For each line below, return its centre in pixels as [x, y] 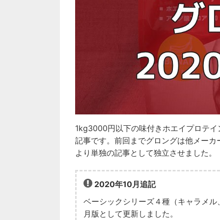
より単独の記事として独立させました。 [146, 153]
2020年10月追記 [125, 184]
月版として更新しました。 [131, 214]
